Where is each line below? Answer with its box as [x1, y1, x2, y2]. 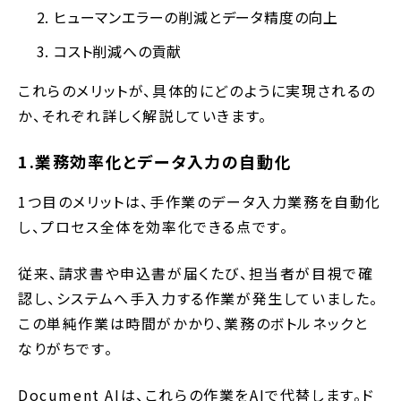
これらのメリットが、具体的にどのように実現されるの [18, 79, 377, 101]
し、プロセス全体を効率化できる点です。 [18, 215, 289, 237]
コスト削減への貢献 [54, 39, 183, 62]
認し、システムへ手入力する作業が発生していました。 [18, 286, 379, 309]
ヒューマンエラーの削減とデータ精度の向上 [54, 5, 338, 28]
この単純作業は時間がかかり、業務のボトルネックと [18, 311, 369, 334]
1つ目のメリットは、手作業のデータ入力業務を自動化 [18, 190, 382, 212]
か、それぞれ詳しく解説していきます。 [18, 104, 268, 126]
